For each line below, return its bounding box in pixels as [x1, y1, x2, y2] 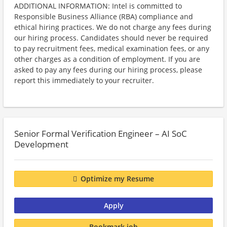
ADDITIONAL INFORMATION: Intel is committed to [14, 1, 182, 11]
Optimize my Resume [81, 174, 154, 184]
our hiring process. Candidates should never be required [14, 33, 208, 43]
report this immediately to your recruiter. [14, 75, 154, 85]
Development [14, 138, 68, 150]
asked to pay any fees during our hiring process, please [14, 65, 202, 74]
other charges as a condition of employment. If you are [14, 54, 200, 64]
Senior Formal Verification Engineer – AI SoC [14, 128, 187, 139]
